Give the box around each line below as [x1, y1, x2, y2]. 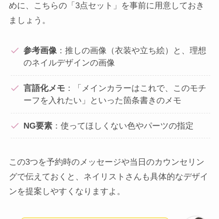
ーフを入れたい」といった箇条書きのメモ [23, 95, 181, 105]
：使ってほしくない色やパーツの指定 [52, 121, 194, 131]
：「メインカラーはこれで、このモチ [65, 83, 206, 93]
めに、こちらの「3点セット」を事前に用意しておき [8, 1, 204, 11]
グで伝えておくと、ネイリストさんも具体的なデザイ [8, 172, 208, 182]
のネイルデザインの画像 [23, 58, 115, 68]
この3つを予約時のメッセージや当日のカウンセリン [8, 157, 204, 167]
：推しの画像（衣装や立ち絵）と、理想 [56, 46, 206, 56]
